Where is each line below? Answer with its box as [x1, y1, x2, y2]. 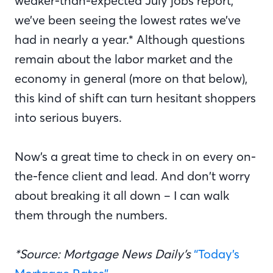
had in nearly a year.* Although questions [15, 32, 245, 47]
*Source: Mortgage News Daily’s [15, 246, 194, 261]
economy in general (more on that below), [15, 71, 247, 86]
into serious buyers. [15, 110, 128, 125]
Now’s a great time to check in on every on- [15, 149, 256, 164]
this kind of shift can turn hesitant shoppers [15, 90, 256, 105]
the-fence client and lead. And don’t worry [15, 168, 250, 183]
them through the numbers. [15, 207, 171, 222]
